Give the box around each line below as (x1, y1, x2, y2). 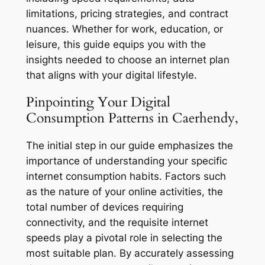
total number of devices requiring (25, 201, 183, 213)
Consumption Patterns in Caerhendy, (25, 109, 238, 128)
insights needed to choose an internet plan (25, 54, 230, 66)
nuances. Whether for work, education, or (25, 23, 223, 35)
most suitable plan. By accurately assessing (25, 247, 234, 259)
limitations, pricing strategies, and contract (25, 8, 228, 20)
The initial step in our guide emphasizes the (25, 139, 233, 151)
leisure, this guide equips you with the (25, 38, 206, 51)
